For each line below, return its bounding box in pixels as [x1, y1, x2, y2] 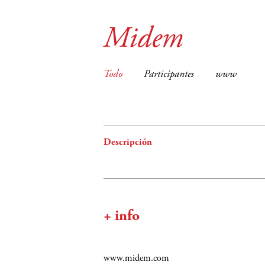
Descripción [104, 137, 152, 147]
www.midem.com [104, 253, 169, 263]
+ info [104, 208, 140, 224]
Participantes [144, 69, 194, 80]
